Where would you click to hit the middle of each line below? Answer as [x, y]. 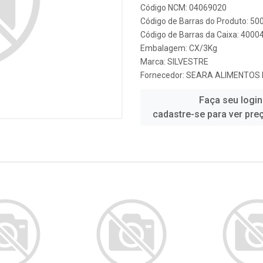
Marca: [154, 62]
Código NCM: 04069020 [183, 8]
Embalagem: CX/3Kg [179, 48]
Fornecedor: [163, 75]
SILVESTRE [188, 62]
